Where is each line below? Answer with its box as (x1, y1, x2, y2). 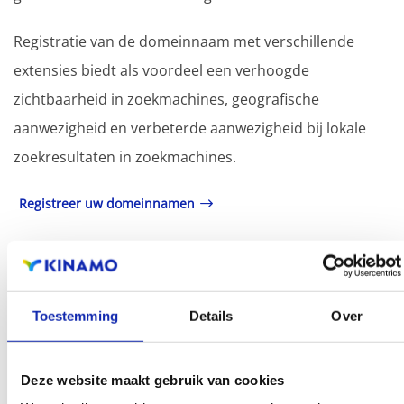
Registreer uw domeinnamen (19, 194, 195, 212)
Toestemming (32, 308, 118, 324)
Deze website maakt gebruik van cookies (21, 372, 285, 388)
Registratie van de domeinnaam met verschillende (14, 31, 354, 51)
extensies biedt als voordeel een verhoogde (14, 60, 309, 80)
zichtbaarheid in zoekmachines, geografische (14, 88, 319, 109)
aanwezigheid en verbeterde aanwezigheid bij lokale (14, 117, 366, 138)
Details (188, 308, 234, 324)
